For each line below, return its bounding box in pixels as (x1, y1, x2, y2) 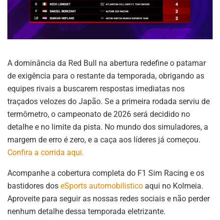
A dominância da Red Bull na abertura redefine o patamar (7, 58, 206, 68)
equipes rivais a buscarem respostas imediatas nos (7, 84, 185, 94)
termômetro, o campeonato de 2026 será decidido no (7, 110, 190, 119)
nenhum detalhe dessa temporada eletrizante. (7, 207, 165, 217)
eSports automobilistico (60, 181, 143, 191)
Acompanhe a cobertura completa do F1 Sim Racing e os (7, 168, 204, 178)
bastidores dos (7, 181, 60, 191)
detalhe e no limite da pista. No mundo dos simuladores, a (7, 122, 208, 132)
